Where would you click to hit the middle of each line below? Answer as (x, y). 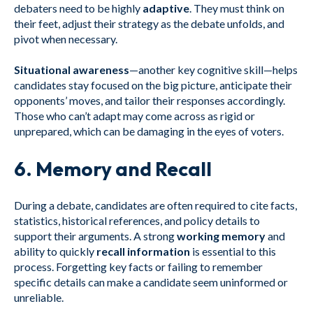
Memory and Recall (124, 168)
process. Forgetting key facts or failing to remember (138, 267)
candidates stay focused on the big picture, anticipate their (153, 85)
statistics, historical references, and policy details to (137, 221)
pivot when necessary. (66, 39)
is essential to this (233, 252)
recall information (143, 252)
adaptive (166, 8)
